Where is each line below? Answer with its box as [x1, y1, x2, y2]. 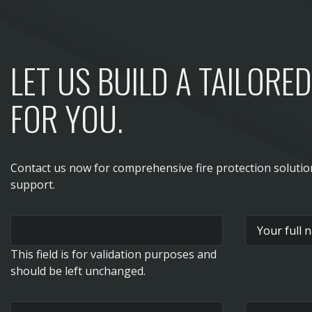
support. [10, 177, 55, 192]
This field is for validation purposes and [10, 247, 217, 262]
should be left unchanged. [10, 263, 146, 279]
